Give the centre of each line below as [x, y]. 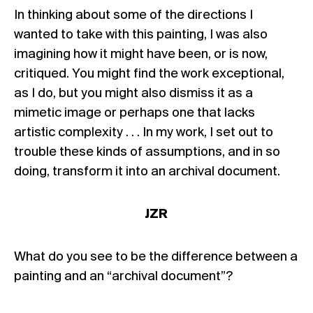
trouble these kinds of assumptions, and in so [147, 152]
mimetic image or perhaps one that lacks [134, 113]
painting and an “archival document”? [123, 276]
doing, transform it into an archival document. [147, 172]
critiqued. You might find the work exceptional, [149, 74]
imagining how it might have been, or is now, [141, 54]
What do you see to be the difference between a [156, 257]
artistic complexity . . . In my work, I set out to [144, 132]
